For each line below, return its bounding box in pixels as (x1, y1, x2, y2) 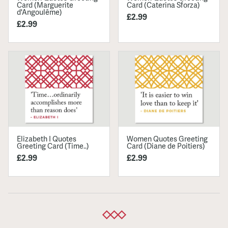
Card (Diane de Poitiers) (127, 140, 205, 151)
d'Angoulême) (17, 6, 62, 17)
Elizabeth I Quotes (17, 133, 76, 144)
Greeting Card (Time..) (17, 140, 89, 151)
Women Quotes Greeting (127, 133, 208, 144)
